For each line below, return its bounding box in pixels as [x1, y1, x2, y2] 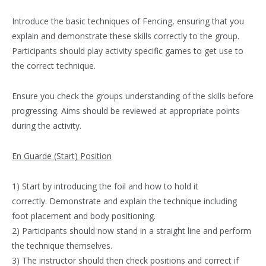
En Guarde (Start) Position [12, 150, 112, 162]
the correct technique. [12, 60, 96, 72]
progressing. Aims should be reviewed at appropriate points [12, 105, 240, 117]
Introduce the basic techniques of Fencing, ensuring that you [12, 15, 244, 27]
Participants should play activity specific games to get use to [12, 45, 243, 57]
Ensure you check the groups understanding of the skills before [12, 90, 254, 102]
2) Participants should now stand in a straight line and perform [12, 225, 251, 237]
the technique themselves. [12, 240, 112, 252]
